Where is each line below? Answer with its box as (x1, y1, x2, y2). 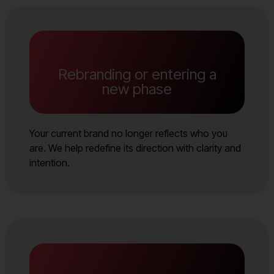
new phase (102, 80, 172, 98)
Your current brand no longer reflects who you (29, 127, 228, 139)
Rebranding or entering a (57, 65, 217, 83)
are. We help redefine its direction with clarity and (29, 141, 241, 154)
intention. (29, 156, 70, 169)
